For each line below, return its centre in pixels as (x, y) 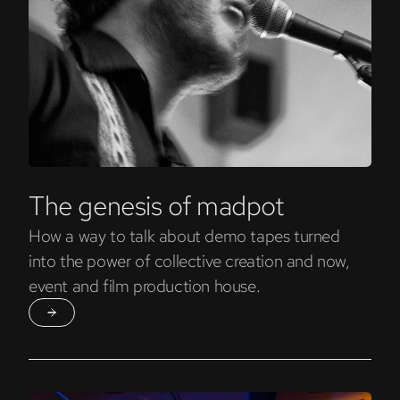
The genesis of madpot (157, 205)
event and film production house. (145, 286)
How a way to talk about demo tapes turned (184, 236)
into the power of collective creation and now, (189, 261)
